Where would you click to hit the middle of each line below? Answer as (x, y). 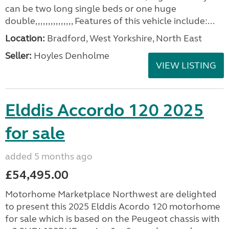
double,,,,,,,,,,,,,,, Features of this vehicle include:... (110, 21)
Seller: (18, 56)
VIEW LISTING (186, 65)
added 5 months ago (49, 156)
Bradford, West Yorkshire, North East (123, 38)
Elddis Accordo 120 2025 (105, 110)
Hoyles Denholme (71, 56)
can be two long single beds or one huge (91, 9)
